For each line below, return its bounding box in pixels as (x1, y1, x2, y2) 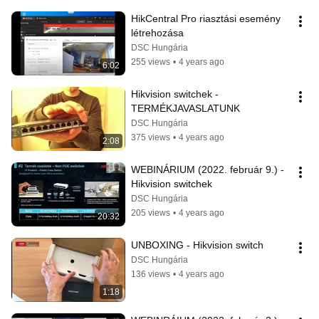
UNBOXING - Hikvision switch (131, 239, 263, 251)
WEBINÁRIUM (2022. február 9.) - (131, 164, 284, 176)
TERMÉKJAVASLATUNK (131, 103, 240, 115)
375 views (131, 132, 170, 143)
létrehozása (131, 27, 184, 39)
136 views (131, 269, 170, 280)
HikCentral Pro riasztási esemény (131, 13, 281, 25)
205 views (131, 208, 170, 219)
